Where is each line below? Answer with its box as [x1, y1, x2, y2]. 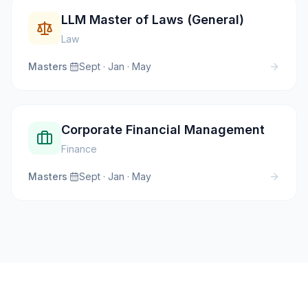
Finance [61, 143, 97, 155]
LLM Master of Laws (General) [61, 12, 244, 27]
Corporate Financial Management [61, 122, 265, 137]
